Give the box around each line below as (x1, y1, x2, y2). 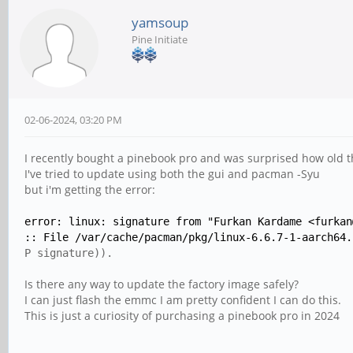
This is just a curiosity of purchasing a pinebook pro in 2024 (24, 308, 340, 323)
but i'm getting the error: (24, 182, 155, 197)
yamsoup (132, 13, 188, 32)
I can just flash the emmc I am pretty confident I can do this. (24, 292, 341, 307)
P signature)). (24, 247, 113, 259)
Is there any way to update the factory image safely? (24, 277, 299, 292)
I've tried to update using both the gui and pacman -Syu (24, 166, 320, 181)
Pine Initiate (132, 32, 188, 46)
